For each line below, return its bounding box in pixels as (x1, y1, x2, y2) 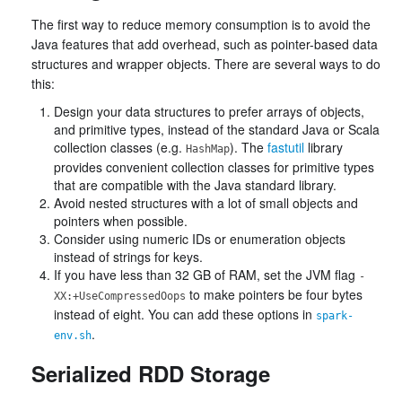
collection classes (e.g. (54, 138, 186, 156)
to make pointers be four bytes (186, 285, 363, 303)
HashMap (186, 143, 230, 155)
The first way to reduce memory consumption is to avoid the (31, 15, 371, 33)
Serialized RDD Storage (31, 358, 270, 389)
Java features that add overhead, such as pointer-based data (31, 35, 378, 53)
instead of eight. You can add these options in (54, 305, 316, 323)
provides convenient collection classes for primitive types (54, 158, 374, 176)
